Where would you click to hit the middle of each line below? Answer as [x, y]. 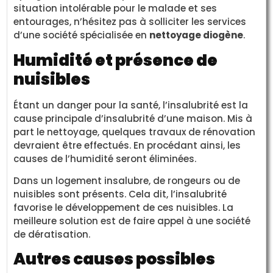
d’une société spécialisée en [82, 35]
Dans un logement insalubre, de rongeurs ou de [127, 181]
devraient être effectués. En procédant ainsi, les [127, 145]
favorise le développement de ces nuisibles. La [124, 208]
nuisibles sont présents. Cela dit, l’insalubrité [120, 194]
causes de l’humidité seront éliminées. [105, 158]
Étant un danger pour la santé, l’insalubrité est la [131, 105]
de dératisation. [52, 235]
